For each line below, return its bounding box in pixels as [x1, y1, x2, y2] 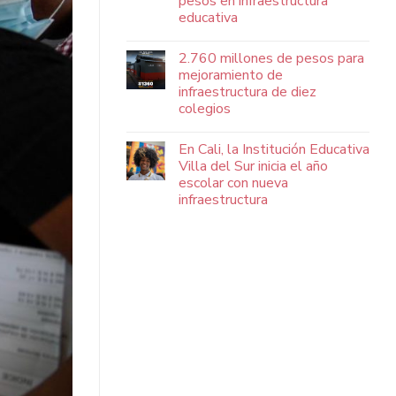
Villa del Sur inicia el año [179, 156, 328, 176]
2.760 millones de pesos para [179, 48, 364, 68]
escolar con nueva [179, 172, 288, 193]
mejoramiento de [179, 65, 283, 85]
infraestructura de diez [179, 81, 316, 102]
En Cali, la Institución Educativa [179, 139, 369, 159]
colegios [179, 98, 231, 118]
